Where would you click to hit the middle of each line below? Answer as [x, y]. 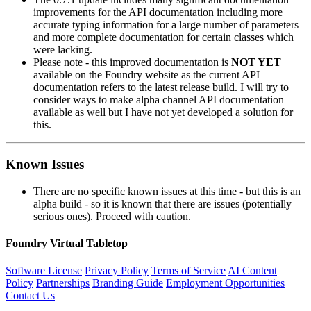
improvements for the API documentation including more [158, 12]
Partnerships [63, 283]
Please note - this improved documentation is [132, 62]
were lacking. [63, 50]
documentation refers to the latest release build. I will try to [161, 87]
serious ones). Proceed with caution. [112, 216]
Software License [44, 271]
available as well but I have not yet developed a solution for [163, 112]
